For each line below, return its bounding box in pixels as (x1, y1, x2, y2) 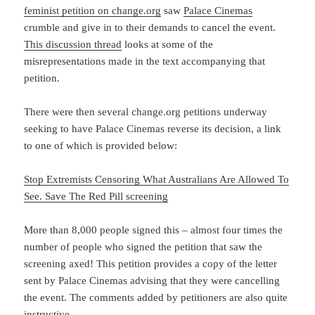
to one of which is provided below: (24, 139, 178, 151)
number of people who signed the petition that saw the (24, 240, 263, 252)
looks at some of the (122, 38, 214, 50)
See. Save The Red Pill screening (24, 190, 169, 202)
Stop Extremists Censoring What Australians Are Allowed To (24, 173, 290, 185)
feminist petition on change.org (24, 4, 162, 16)
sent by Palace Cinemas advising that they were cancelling (24, 274, 281, 286)
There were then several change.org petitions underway (24, 105, 268, 117)
